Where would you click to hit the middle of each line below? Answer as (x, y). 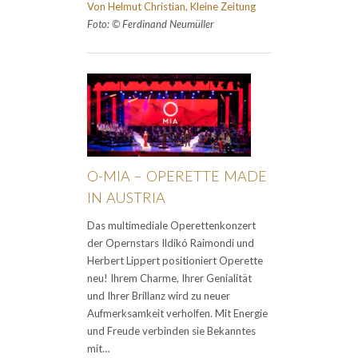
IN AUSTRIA (126, 197)
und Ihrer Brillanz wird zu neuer (159, 295)
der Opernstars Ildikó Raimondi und (171, 243)
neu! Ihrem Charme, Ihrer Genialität (169, 278)
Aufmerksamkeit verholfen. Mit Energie (177, 313)
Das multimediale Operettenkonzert (171, 225)
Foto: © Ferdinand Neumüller (151, 24)
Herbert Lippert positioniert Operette (175, 260)
